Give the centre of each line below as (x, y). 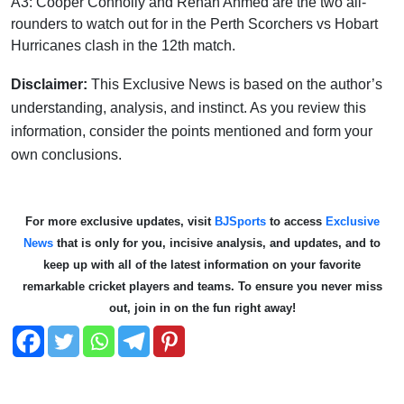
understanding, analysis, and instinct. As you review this (188, 107)
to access (295, 221)
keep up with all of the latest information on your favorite (202, 264)
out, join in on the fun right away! (202, 308)
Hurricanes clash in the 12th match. (123, 45)
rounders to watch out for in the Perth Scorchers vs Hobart (194, 23)
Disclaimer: (51, 84)
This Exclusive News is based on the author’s (237, 84)
